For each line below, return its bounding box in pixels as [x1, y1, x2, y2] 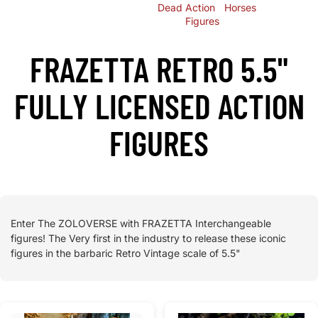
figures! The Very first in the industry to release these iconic [11, 232, 286, 245]
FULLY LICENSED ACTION [13, 85, 305, 127]
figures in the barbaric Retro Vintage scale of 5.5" [11, 247, 241, 260]
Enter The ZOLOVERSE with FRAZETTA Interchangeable [11, 217, 271, 230]
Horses [224, 1, 256, 13]
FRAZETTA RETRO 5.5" [30, 48, 288, 90]
